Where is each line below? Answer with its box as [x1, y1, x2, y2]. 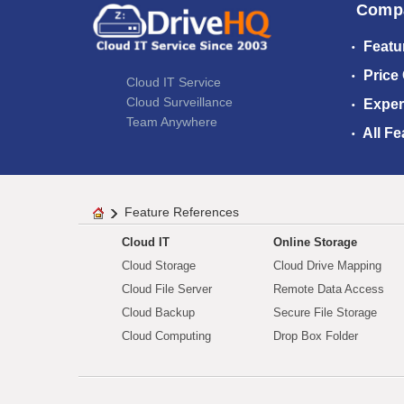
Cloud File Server [122, 282, 212, 297]
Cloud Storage [122, 259, 196, 273]
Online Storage [273, 235, 357, 250]
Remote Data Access [273, 282, 384, 297]
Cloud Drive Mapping [273, 259, 381, 273]
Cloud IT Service [126, 74, 221, 89]
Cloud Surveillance [126, 94, 233, 109]
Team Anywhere [126, 114, 217, 129]
